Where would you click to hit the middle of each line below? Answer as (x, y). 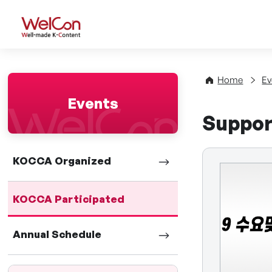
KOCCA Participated (69, 199)
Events (93, 103)
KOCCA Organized (62, 161)
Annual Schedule (57, 234)
